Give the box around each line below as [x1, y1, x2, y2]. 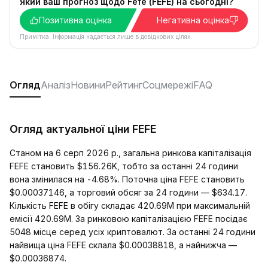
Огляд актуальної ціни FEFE [10, 123, 156, 135]
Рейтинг [105, 79, 142, 91]
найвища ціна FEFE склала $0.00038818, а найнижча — [10, 240, 237, 250]
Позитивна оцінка [39, 15, 112, 25]
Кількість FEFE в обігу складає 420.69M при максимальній [10, 200, 250, 211]
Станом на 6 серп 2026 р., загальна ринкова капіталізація [10, 148, 251, 158]
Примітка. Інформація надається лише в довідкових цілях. [20, 33, 192, 40]
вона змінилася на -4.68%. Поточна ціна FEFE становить [10, 174, 245, 184]
